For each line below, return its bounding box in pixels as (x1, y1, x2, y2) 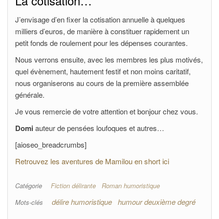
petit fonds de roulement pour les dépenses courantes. (15, 38, 188, 48)
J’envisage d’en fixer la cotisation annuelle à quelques (15, 14, 185, 24)
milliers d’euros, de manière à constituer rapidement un (15, 26, 189, 36)
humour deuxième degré (118, 197, 196, 207)
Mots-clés (15, 197, 43, 207)
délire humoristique (52, 197, 112, 207)
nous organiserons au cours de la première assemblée (15, 78, 189, 88)
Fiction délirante (51, 181, 96, 190)
